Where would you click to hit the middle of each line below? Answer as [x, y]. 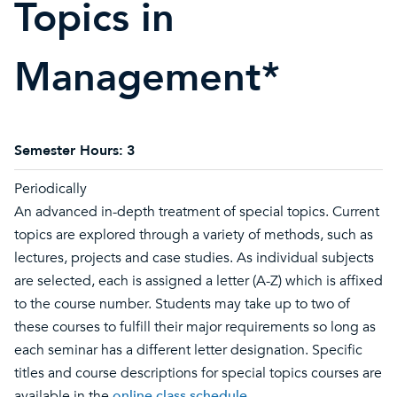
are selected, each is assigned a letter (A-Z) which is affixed [198, 281]
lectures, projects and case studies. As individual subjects [194, 258]
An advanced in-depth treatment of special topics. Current [197, 212]
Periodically [51, 189]
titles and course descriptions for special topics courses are [198, 373]
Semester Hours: [69, 151]
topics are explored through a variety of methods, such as [194, 235]
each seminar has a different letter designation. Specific [188, 350]
